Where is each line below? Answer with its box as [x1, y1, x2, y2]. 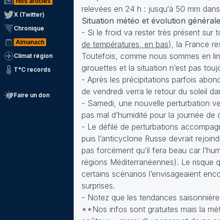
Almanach [16, 38, 44, 46]
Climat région [14, 52, 53, 59]
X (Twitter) [14, 11, 45, 18]
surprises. [82, 181, 115, 191]
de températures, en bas [82, 39, 168, 49]
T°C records [14, 66, 51, 73]
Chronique [14, 25, 44, 32]
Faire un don [14, 91, 50, 99]
